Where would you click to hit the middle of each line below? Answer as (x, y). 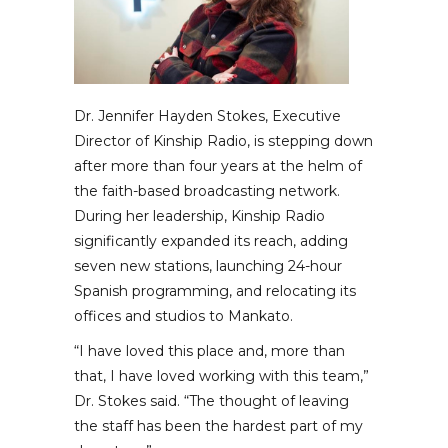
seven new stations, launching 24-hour (208, 266)
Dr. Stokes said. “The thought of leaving (211, 401)
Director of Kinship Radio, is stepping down (223, 141)
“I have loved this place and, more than (209, 351)
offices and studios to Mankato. (183, 316)
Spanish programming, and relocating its (215, 291)
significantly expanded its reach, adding (211, 241)
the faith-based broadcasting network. (207, 191)
